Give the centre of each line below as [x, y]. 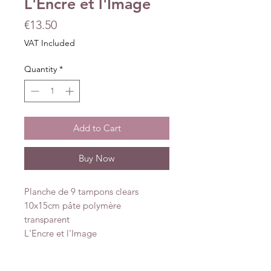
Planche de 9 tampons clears [81, 191]
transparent [48, 219]
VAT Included [50, 43]
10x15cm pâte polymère [73, 205]
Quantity [41, 69]
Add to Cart [97, 128]
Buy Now [97, 158]
